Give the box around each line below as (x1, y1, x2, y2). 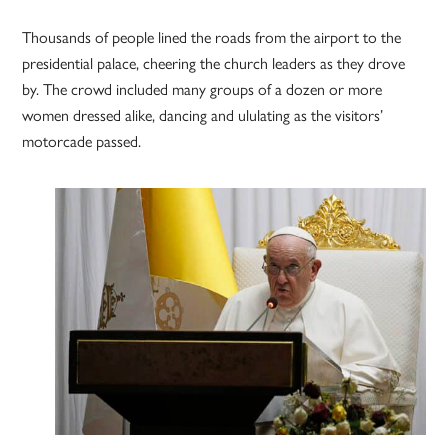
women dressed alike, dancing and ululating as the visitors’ (22, 103, 384, 127)
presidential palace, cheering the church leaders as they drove (22, 51, 406, 75)
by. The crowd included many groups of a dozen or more (22, 77, 383, 101)
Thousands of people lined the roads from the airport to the (22, 25, 402, 49)
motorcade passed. (22, 129, 142, 153)
